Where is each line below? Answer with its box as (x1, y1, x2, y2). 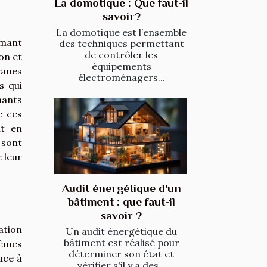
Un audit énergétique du (66, 225, 177, 237)
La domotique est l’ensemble (56, 26, 187, 39)
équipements (91, 60, 151, 73)
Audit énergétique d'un (61, 181, 181, 194)
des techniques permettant (58, 38, 184, 50)
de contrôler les (85, 49, 158, 61)
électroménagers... (77, 72, 165, 84)
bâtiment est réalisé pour (63, 236, 179, 249)
